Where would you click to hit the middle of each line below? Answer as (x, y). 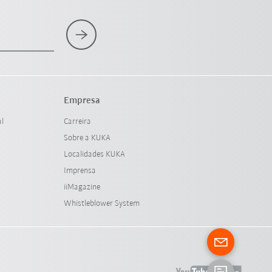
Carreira (77, 122)
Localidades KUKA (94, 155)
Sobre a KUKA (87, 138)
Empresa (82, 101)
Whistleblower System (101, 204)
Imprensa (80, 171)
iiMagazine (82, 187)
